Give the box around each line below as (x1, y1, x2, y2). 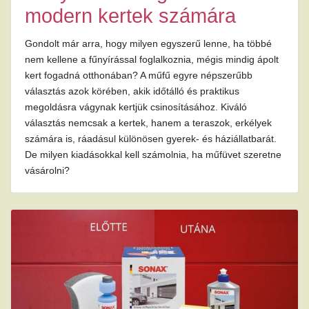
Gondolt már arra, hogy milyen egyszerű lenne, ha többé (25, 38, 272, 50)
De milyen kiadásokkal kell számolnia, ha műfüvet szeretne (25, 149, 281, 161)
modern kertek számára (25, 5, 236, 28)
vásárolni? (25, 165, 70, 177)
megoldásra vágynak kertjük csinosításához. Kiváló (25, 101, 247, 113)
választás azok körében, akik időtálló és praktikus (25, 86, 239, 97)
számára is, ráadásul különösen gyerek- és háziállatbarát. (25, 133, 277, 145)
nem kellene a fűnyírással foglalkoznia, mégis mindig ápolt (25, 54, 279, 66)
